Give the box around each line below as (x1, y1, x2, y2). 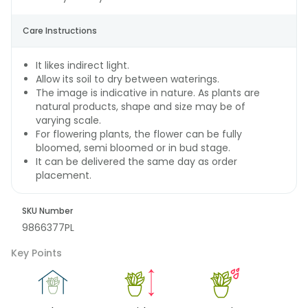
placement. (36, 168, 91, 182)
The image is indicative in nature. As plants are (36, 86, 260, 100)
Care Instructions (23, 25, 97, 36)
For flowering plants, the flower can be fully (36, 127, 242, 141)
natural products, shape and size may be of (36, 100, 245, 113)
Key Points (11, 246, 62, 260)
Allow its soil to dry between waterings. (36, 72, 219, 86)
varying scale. (36, 113, 101, 127)
